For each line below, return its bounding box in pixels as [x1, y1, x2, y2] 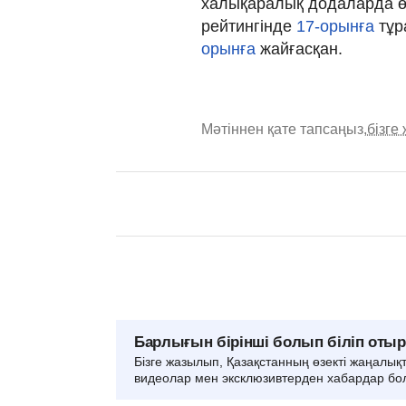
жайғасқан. [256, 39, 343, 58]
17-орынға [296, 16, 374, 35]
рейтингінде [201, 16, 296, 35]
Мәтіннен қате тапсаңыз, [201, 121, 367, 137]
